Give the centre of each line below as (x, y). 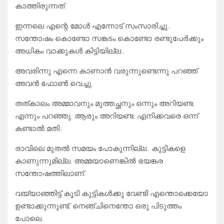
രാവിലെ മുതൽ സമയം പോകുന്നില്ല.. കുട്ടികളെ (100, 149)
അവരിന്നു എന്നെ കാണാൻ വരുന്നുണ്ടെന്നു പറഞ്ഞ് (106, 71)
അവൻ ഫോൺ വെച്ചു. (54, 84)
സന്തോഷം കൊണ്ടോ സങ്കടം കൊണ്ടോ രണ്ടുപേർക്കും (109, 39)
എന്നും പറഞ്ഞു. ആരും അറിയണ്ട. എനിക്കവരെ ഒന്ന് (106, 116)
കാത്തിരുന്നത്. (40, 6)
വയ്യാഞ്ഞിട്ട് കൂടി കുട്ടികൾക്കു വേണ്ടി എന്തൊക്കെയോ (111, 194)
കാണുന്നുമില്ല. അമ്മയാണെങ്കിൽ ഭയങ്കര (89, 161)
